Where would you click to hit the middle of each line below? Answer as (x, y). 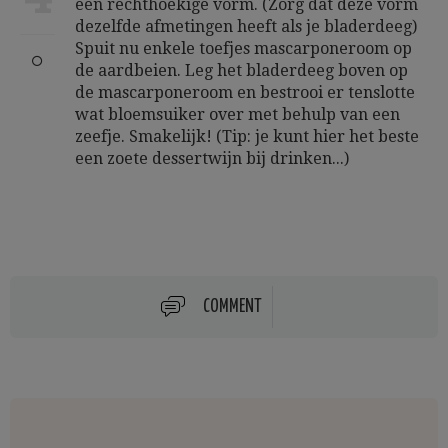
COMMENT (232, 306)
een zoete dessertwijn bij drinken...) (212, 158)
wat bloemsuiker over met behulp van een (237, 114)
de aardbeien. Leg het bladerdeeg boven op (241, 70)
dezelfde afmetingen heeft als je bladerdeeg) (246, 26)
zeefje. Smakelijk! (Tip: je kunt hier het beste (247, 136)
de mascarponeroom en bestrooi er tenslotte (245, 92)
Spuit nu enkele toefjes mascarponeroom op (243, 48)
